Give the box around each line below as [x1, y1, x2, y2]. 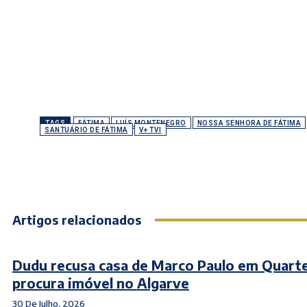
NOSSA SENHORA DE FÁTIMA [197, 119, 301, 127]
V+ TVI [138, 126, 162, 134]
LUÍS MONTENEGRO [116, 119, 186, 127]
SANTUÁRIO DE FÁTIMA [45, 126, 128, 134]
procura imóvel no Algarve [12, 274, 189, 292]
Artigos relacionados [12, 212, 141, 228]
